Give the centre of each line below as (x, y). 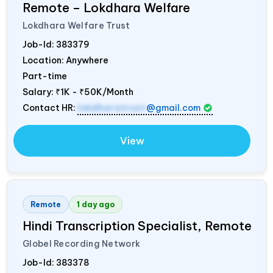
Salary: (39, 92)
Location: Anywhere (66, 60)
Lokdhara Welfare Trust (76, 25)
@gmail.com (173, 108)
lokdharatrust (112, 108)
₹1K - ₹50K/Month (94, 92)
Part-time (45, 76)
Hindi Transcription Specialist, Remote (137, 225)
